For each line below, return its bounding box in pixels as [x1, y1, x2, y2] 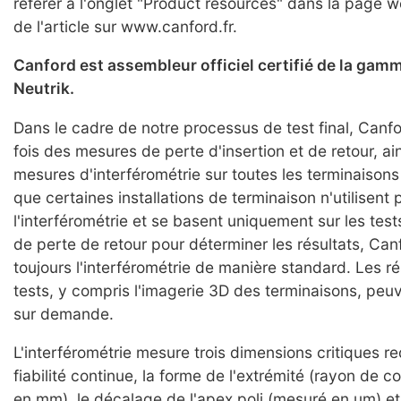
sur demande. [13, 303, 114, 323]
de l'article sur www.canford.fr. [13, 16, 237, 36]
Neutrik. [13, 79, 74, 98]
